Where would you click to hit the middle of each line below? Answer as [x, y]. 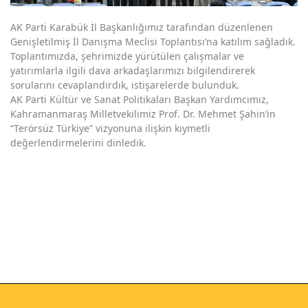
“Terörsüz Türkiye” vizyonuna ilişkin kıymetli [110, 129]
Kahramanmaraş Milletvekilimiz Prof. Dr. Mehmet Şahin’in [143, 114]
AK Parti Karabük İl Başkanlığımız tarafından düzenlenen [142, 27]
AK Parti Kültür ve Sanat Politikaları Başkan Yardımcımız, [140, 100]
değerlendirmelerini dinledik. [78, 143]
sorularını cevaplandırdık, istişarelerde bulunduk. [125, 85]
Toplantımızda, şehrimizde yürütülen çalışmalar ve [127, 56]
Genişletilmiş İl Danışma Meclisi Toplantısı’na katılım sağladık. [153, 42]
